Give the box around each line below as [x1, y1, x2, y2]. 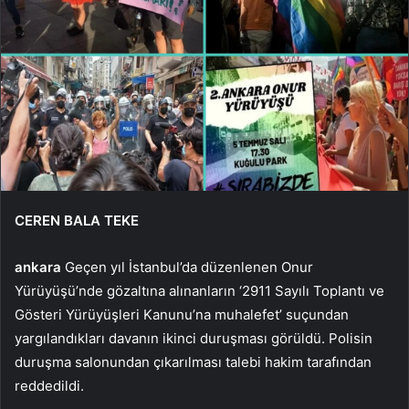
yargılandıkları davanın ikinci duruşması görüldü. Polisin [15, 329, 372, 347]
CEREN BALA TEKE [15, 211, 139, 229]
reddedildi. [15, 376, 84, 394]
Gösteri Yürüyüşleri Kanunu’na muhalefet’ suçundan [15, 305, 349, 323]
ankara [15, 257, 61, 276]
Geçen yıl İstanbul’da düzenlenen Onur [61, 257, 313, 276]
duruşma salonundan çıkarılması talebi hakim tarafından [15, 352, 372, 371]
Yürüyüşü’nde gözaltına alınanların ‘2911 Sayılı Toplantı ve [15, 281, 384, 299]
